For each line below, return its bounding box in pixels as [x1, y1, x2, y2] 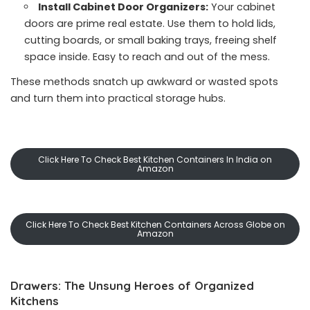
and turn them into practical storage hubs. [10, 91, 226, 105]
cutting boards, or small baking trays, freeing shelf [24, 33, 277, 47]
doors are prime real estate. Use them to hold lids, [24, 17, 275, 30]
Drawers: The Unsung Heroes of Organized [10, 278, 254, 293]
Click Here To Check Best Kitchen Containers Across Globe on [25, 219, 285, 230]
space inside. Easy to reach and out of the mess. [24, 50, 270, 64]
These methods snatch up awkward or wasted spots [10, 75, 278, 89]
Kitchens [10, 293, 59, 308]
